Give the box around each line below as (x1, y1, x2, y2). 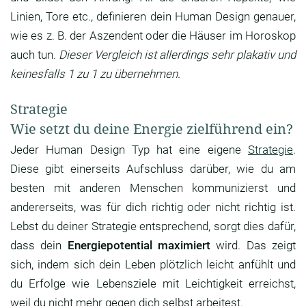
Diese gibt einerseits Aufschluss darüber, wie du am (10, 162, 296, 176)
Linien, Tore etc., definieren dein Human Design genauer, (10, 10, 296, 24)
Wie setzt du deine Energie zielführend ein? (10, 120, 293, 139)
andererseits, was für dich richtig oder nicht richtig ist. (10, 200, 296, 214)
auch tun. (10, 48, 59, 62)
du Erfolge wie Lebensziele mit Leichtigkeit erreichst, (10, 277, 296, 291)
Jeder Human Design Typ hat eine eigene (10, 143, 248, 157)
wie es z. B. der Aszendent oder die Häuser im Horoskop (10, 29, 296, 43)
